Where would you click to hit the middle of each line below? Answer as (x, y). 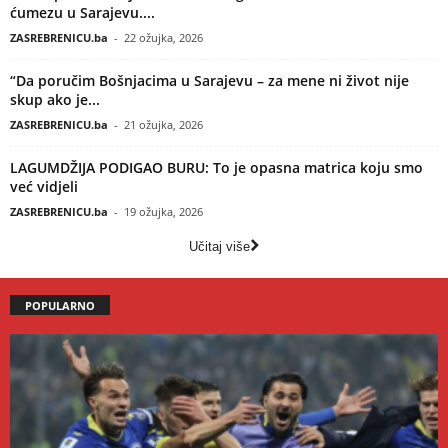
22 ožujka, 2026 (163, 38)
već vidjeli (44, 187)
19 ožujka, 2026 (163, 212)
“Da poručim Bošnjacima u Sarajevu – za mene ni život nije (209, 81)
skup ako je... (55, 100)
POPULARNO (60, 306)
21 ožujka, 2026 (163, 125)
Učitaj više (219, 247)
